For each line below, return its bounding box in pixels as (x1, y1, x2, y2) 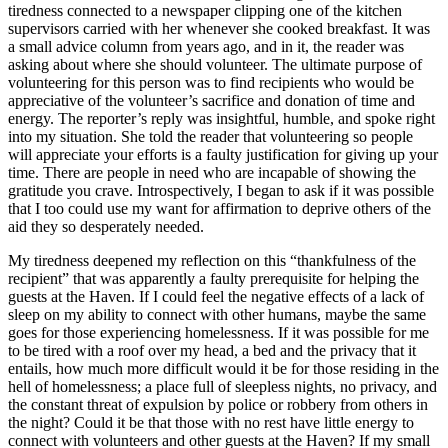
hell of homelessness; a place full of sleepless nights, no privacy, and (8, 377, 437, 395)
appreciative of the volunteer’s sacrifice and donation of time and (8, 91, 415, 109)
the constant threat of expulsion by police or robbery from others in (8, 395, 428, 413)
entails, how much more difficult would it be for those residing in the (8, 359, 439, 377)
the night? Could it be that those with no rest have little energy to (8, 413, 414, 431)
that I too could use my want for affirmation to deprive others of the (8, 199, 431, 217)
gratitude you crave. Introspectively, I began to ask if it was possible (8, 181, 434, 199)
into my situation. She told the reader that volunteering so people (8, 127, 413, 145)
